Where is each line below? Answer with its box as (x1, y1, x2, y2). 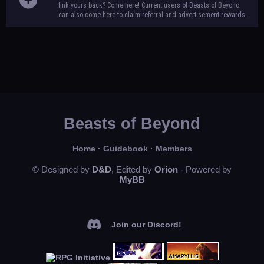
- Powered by (178, 164, 232, 174)
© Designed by (32, 164, 92, 174)
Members (155, 144, 192, 153)
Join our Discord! (111, 219, 181, 229)
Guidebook (103, 144, 148, 153)
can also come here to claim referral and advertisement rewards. (58, 11, 247, 19)
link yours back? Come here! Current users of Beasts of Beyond (58, 1, 240, 9)
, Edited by (111, 164, 154, 174)
